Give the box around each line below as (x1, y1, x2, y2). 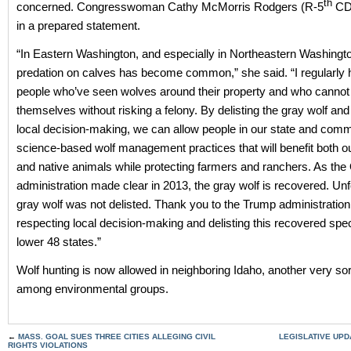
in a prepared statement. (16, 19, 140, 33)
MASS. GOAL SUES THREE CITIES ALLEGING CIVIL (18, 332, 215, 342)
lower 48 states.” (16, 235, 101, 249)
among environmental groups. (16, 282, 168, 296)
